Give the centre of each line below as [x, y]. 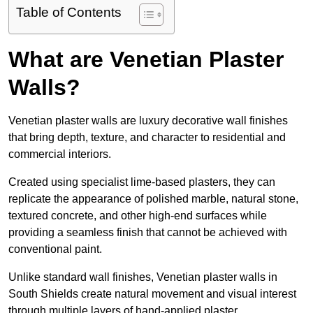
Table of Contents [69, 13]
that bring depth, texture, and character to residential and [147, 138]
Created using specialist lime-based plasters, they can [142, 182]
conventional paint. [55, 249]
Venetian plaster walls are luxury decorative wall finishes [148, 121]
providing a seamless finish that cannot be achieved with [148, 233]
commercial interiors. [60, 154]
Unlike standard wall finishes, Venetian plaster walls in [143, 277]
